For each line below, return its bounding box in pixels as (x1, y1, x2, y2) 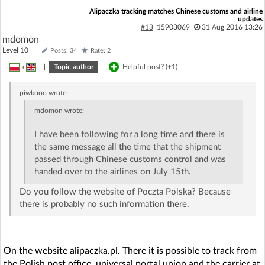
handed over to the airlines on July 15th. (34, 167, 192, 176)
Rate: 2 (91, 47, 111, 54)
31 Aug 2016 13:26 (201, 24, 263, 31)
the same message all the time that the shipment (34, 143, 221, 151)
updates (237, 15, 263, 22)
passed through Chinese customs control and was (34, 155, 227, 164)
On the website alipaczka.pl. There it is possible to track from (4, 246, 257, 256)
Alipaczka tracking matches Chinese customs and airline (89, 8, 263, 15)
